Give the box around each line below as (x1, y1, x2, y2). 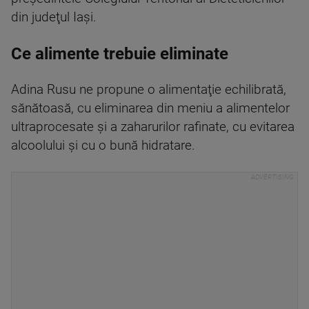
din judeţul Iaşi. (11, 9, 97, 25)
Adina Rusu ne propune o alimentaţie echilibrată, (11, 81, 286, 97)
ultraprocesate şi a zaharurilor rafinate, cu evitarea (11, 119, 295, 134)
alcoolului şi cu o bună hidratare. (11, 137, 195, 153)
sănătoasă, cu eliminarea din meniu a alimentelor (11, 100, 290, 116)
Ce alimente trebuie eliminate (11, 43, 228, 63)
